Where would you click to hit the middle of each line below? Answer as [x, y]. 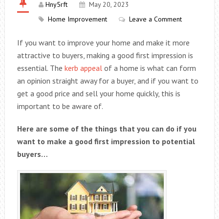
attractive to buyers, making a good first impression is [105, 55]
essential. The [40, 68]
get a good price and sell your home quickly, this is [99, 93]
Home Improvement [77, 19]
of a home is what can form [149, 68]
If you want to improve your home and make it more [103, 43]
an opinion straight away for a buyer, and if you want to [108, 81]
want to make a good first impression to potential [106, 141]
